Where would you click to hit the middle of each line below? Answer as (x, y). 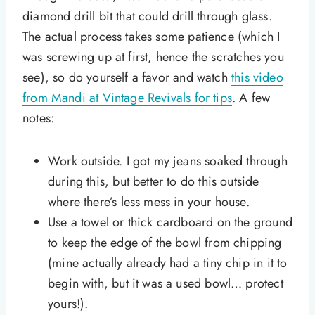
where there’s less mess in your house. (149, 201)
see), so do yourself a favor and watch (127, 77)
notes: (39, 118)
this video (257, 77)
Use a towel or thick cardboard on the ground (170, 222)
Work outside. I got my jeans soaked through (168, 161)
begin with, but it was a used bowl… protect (166, 283)
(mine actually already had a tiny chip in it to (168, 263)
